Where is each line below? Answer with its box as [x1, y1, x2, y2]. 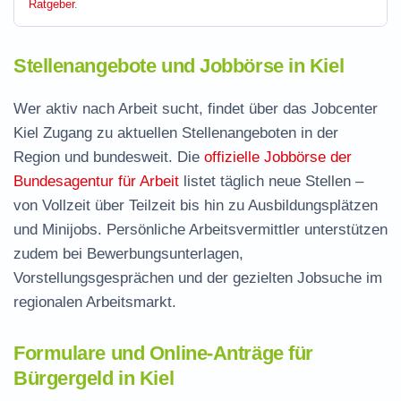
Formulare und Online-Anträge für [13, 342, 313, 364]
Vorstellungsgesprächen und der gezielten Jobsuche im [13, 269, 382, 286]
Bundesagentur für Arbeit [13, 173, 179, 190]
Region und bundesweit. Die [13, 149, 204, 166]
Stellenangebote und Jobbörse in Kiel [13, 55, 345, 77]
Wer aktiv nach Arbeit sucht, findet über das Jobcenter [13, 100, 378, 117]
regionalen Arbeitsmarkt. [13, 294, 176, 311]
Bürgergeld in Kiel [13, 367, 175, 389]
